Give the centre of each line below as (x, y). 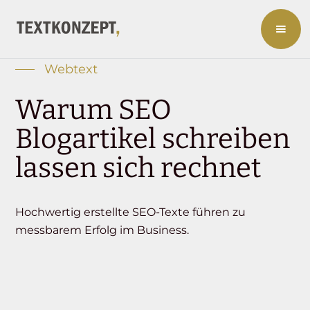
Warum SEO (94, 110)
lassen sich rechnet (138, 168)
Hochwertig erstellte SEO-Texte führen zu (131, 212)
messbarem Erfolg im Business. (102, 230)
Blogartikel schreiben (153, 139)
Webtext (71, 69)
